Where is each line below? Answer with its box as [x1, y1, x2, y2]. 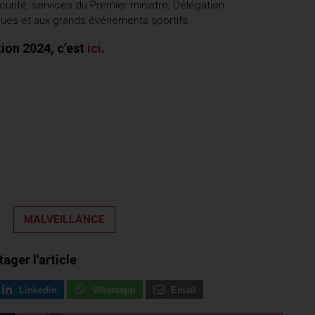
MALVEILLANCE [24, 213, 105, 226]
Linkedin [19, 285, 58, 296]
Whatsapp [92, 285, 136, 296]
